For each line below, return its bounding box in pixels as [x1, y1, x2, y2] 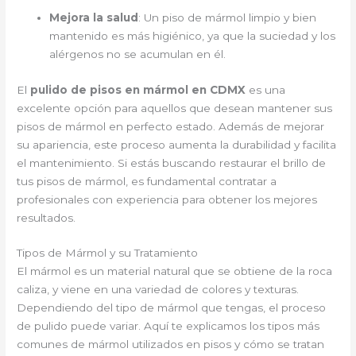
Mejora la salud [49, 10, 139, 24]
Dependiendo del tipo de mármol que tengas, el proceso [17, 301, 327, 315]
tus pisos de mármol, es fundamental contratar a [17, 174, 277, 188]
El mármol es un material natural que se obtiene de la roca [17, 265, 333, 278]
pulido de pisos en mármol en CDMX [30, 83, 246, 96]
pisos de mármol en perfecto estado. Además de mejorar [17, 119, 325, 133]
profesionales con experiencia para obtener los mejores [17, 192, 318, 206]
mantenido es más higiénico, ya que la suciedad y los [49, 29, 336, 42]
